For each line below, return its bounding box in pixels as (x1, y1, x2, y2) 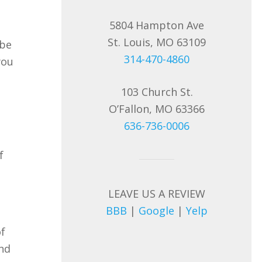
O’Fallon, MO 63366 (109, 101, 205, 116)
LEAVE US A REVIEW (108, 186, 206, 201)
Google (139, 203, 175, 218)
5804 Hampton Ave (109, 18, 205, 32)
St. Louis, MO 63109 (108, 35, 206, 49)
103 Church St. (120, 84, 193, 99)
